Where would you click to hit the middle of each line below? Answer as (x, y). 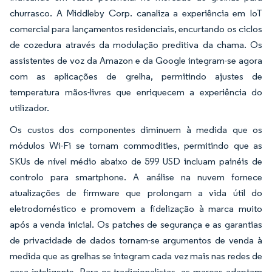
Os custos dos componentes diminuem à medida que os (136, 129)
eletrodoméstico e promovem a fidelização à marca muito (136, 208)
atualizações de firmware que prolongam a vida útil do (136, 192)
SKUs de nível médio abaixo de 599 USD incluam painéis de (136, 161)
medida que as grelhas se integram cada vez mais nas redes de (136, 256)
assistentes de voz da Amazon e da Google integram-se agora (136, 60)
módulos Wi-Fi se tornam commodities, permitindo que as (136, 145)
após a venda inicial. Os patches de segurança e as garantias (136, 224)
